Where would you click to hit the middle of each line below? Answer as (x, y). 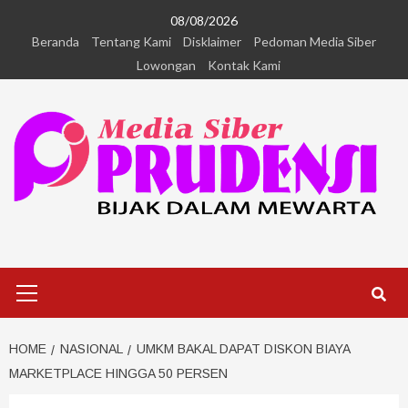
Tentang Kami (131, 41)
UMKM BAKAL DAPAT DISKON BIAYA (243, 349)
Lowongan (166, 65)
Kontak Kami (244, 65)
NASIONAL (92, 349)
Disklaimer (212, 41)
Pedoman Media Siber (315, 41)
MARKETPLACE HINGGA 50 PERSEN (118, 374)
